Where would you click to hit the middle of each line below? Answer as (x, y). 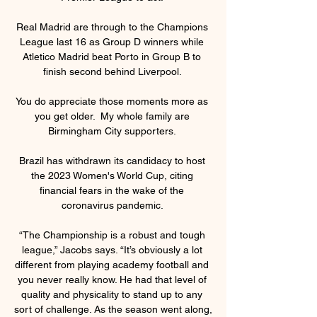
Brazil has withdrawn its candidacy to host (112, 160)
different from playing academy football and (112, 264)
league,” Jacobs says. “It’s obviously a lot (112, 249)
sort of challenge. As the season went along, (113, 309)
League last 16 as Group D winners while (112, 41)
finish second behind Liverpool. (113, 71)
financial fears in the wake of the (112, 190)
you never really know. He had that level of (112, 279)
